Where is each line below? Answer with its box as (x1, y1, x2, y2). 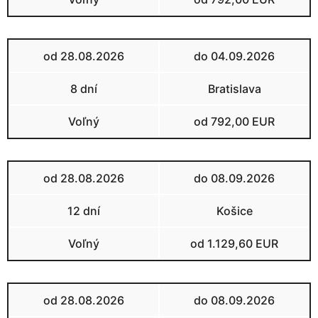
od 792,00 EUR (194, 114, 275, 128)
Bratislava (207, 81, 261, 96)
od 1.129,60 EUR (190, 236, 278, 251)
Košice (216, 203, 253, 218)
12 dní (67, 203, 100, 218)
